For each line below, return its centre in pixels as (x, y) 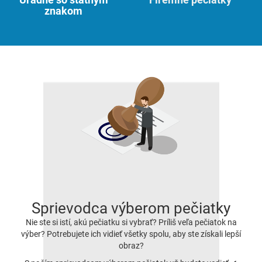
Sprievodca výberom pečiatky (131, 208)
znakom (64, 11)
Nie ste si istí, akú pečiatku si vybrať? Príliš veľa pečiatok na (131, 223)
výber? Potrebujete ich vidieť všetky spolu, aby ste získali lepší (131, 234)
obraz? (131, 246)
